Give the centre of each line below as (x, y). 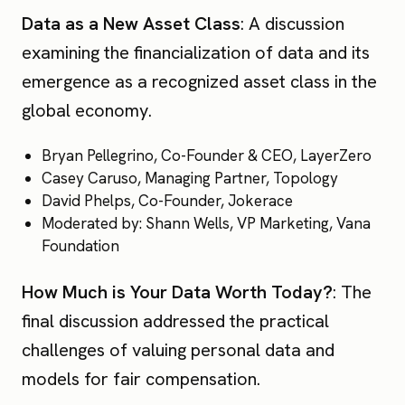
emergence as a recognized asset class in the (199, 82)
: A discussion (292, 24)
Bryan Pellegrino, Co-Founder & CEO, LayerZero (207, 156)
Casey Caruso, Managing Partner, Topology (190, 179)
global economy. (87, 111)
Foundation (81, 246)
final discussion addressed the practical (175, 321)
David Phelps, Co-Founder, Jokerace (170, 201)
